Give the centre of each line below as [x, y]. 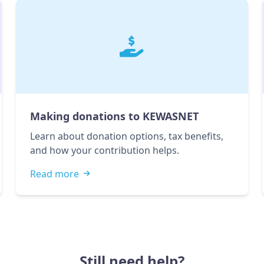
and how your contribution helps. [104, 150]
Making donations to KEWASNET [114, 116]
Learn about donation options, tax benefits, [126, 136]
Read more [54, 174]
